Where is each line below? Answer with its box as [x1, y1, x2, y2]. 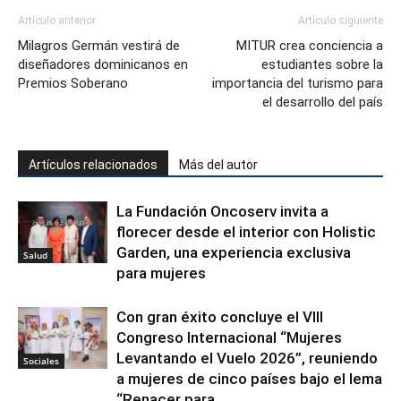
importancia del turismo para [212, 74, 383, 91]
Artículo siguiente [298, 13, 383, 27]
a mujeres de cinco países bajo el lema [116, 369, 382, 388]
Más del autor [179, 157, 258, 172]
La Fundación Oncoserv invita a [116, 201, 328, 220]
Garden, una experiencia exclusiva [116, 243, 351, 261]
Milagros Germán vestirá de [18, 37, 180, 54]
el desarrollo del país [262, 93, 383, 110]
